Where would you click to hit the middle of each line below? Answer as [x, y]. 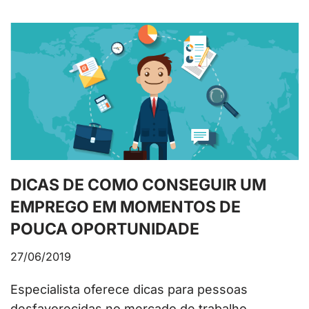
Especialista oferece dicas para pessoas [129, 289]
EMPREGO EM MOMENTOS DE [126, 207]
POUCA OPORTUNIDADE [105, 229]
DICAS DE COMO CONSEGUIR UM [138, 185]
